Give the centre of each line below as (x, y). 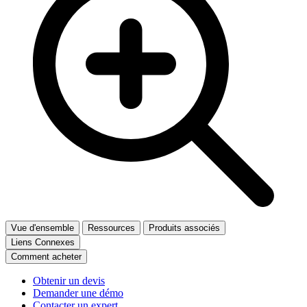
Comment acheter (46, 256)
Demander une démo (78, 293)
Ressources (111, 228)
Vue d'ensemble (42, 228)
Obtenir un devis (69, 280)
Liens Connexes (43, 242)
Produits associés (184, 228)
